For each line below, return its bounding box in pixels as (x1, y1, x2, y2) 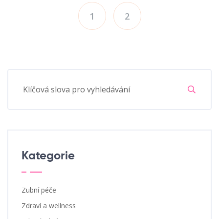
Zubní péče (22, 185, 56, 195)
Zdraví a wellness (22, 201, 76, 211)
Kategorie (22, 150, 75, 162)
